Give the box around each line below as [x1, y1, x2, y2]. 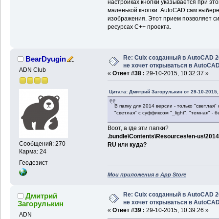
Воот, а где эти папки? [107, 124, 169, 131]
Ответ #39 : [112, 207, 145, 214]
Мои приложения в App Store [107, 172, 186, 178]
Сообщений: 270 [19, 140, 66, 148]
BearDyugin [25, 54, 66, 63]
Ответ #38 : [112, 69, 145, 77]
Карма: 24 [19, 148, 46, 155]
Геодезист [19, 159, 48, 166]
